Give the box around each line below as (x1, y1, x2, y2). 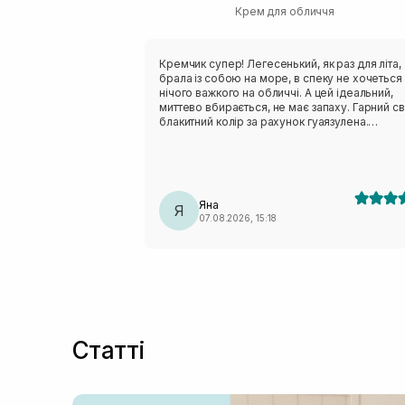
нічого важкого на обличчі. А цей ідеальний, (159, 85, 393, 99)
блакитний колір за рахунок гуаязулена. (159, 114, 369, 128)
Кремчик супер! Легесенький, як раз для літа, (159, 56, 401, 71)
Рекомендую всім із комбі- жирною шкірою (159, 128, 394, 143)
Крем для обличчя (235, 4, 335, 18)
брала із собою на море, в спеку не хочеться (159, 71, 402, 85)
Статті (72, 335, 146, 364)
